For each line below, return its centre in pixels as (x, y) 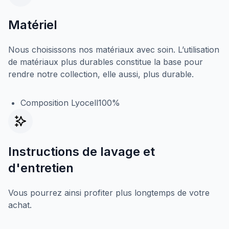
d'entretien (41, 168)
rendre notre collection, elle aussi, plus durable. (101, 74)
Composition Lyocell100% (70, 103)
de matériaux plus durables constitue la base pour (106, 62)
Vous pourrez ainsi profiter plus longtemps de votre (109, 193)
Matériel (33, 25)
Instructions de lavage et (82, 152)
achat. (20, 205)
